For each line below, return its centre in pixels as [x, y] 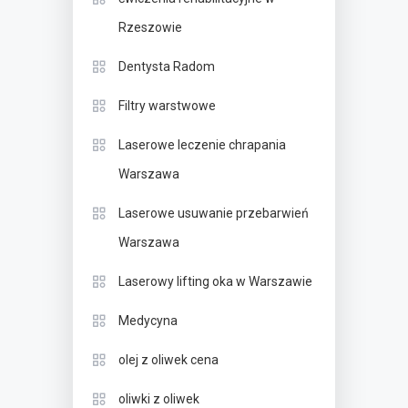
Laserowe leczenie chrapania [202, 145]
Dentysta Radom [167, 67]
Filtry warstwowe [167, 106]
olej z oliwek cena [168, 360]
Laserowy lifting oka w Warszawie [215, 282]
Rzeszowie [150, 28]
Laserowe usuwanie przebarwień [214, 214]
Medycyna [148, 321]
